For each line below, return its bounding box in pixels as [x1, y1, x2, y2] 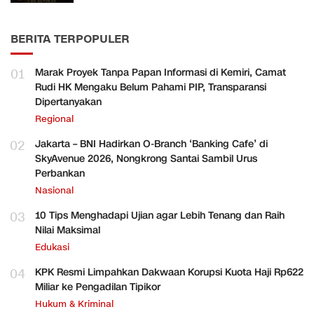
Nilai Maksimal [35, 223, 100, 237]
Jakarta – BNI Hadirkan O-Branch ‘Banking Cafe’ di [35, 137, 268, 151]
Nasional [35, 184, 74, 197]
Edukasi [35, 240, 69, 254]
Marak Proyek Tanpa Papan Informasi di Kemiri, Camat [35, 65, 286, 79]
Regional [35, 112, 74, 125]
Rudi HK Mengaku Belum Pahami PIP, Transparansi [35, 80, 266, 94]
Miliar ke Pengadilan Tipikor [35, 280, 161, 294]
